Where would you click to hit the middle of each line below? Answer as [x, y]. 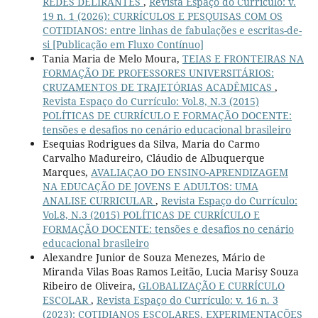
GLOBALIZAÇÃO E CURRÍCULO [211, 285]
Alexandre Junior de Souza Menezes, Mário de [154, 257]
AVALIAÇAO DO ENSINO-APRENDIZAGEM [189, 172]
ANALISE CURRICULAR [99, 200]
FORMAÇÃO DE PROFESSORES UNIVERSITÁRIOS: [158, 72]
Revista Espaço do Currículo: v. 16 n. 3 [187, 300]
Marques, [66, 172]
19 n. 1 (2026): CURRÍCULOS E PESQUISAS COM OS [162, 16]
